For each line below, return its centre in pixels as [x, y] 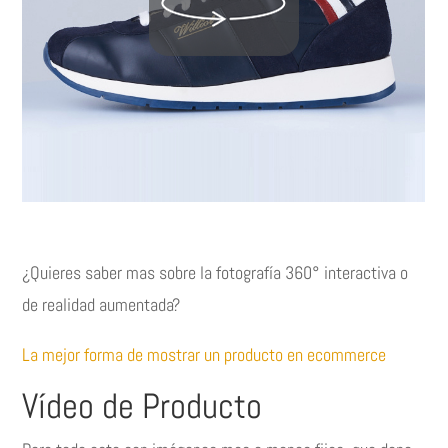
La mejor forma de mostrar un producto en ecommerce [204, 355]
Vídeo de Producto [142, 406]
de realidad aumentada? [101, 305]
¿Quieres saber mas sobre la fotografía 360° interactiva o [215, 273]
